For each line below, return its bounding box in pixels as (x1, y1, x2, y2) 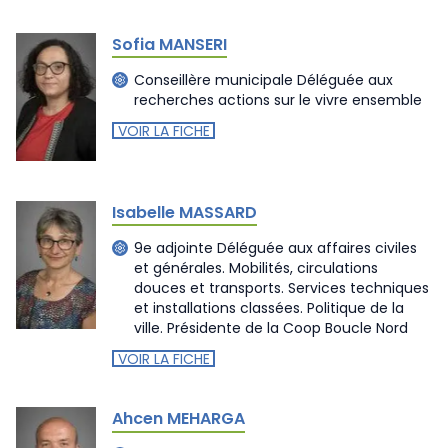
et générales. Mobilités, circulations (134, 258, 378, 278)
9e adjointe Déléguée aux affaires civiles (134, 238, 417, 258)
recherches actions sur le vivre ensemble (134, 90, 422, 110)
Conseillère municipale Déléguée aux (134, 70, 393, 90)
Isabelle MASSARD (112, 200, 257, 224)
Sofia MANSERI (112, 32, 227, 56)
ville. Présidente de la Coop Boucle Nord (134, 318, 408, 338)
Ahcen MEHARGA (112, 407, 245, 430)
